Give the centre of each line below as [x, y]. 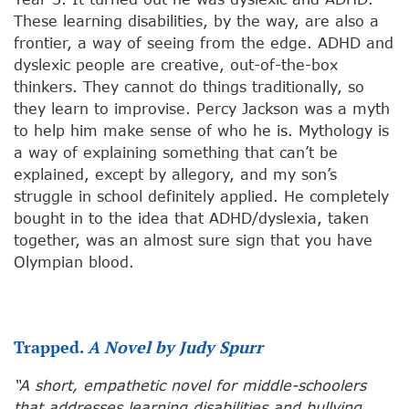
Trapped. [51, 347]
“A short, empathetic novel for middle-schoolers [190, 385]
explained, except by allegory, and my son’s [175, 174]
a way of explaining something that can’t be [176, 152]
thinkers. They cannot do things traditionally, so [189, 87]
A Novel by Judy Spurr [175, 347]
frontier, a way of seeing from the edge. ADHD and [204, 43]
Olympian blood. [74, 262]
